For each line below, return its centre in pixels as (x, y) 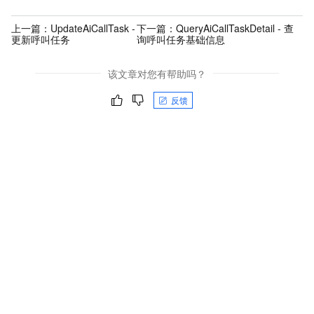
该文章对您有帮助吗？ (157, 73)
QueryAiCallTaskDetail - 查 (235, 28)
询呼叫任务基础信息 (181, 40)
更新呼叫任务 (41, 40)
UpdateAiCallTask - (93, 28)
